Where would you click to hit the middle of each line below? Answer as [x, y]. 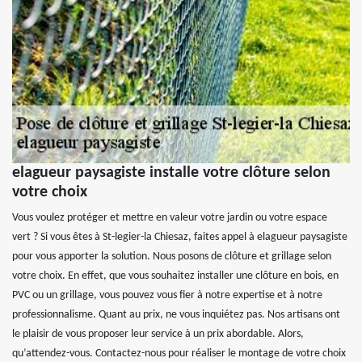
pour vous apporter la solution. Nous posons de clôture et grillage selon [172, 257]
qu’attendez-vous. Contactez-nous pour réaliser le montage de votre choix [179, 354]
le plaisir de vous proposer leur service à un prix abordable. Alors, [158, 335]
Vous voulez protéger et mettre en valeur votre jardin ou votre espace [170, 218]
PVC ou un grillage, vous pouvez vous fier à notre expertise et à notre [167, 296]
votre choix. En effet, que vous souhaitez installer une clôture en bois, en [175, 276]
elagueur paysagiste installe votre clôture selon [171, 173]
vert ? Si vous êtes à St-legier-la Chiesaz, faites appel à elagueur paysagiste [180, 238]
